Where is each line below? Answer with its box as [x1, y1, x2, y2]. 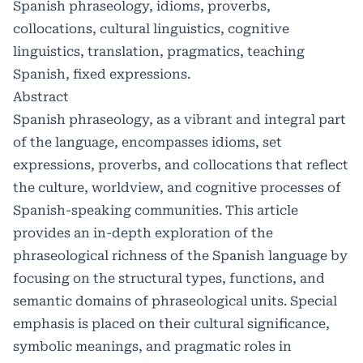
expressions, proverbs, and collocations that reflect [13, 156, 348, 173]
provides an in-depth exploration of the [13, 224, 273, 241]
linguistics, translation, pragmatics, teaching [13, 43, 305, 59]
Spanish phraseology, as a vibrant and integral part [13, 111, 346, 127]
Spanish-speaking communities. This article [13, 202, 298, 218]
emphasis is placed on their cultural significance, [13, 315, 330, 331]
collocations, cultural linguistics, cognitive [13, 20, 289, 36]
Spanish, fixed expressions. [13, 66, 190, 82]
